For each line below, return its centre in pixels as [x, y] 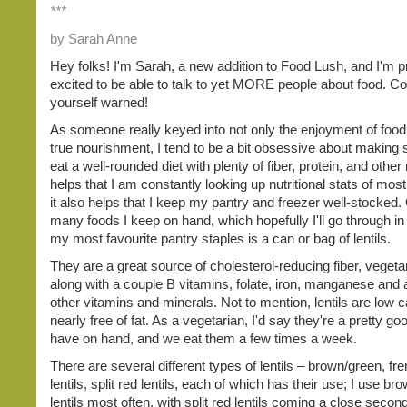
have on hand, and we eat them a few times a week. [205, 338]
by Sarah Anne [94, 39]
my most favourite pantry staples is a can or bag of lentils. [220, 238]
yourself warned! [99, 102]
